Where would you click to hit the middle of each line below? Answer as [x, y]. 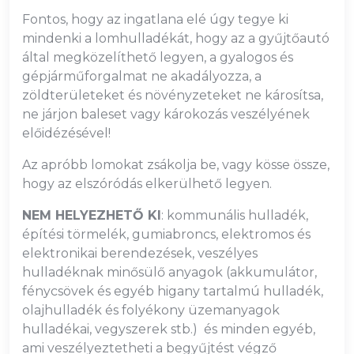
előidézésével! [66, 133]
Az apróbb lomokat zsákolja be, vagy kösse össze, [176, 165]
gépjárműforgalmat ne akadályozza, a [142, 76]
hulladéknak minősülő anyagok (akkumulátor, [169, 272]
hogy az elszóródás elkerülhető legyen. [147, 184]
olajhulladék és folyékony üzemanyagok [151, 310]
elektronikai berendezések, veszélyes [140, 253]
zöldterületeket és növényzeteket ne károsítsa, [173, 95]
